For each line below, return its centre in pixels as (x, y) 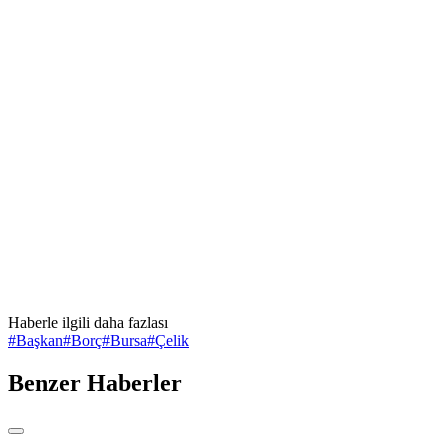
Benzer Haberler (95, 382)
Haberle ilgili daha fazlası (88, 322)
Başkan (39, 340)
